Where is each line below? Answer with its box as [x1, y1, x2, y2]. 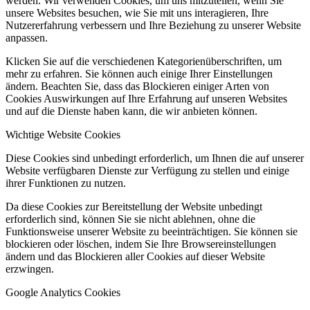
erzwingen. [6, 262, 54, 275]
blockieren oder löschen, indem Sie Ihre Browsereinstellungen [6, 237, 276, 250]
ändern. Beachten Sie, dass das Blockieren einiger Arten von [6, 80, 269, 92]
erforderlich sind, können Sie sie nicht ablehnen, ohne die [6, 212, 255, 225]
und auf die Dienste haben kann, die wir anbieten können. [6, 104, 257, 117]
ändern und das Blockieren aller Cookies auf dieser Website [6, 250, 265, 262]
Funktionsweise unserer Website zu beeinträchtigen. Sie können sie [6, 225, 298, 237]
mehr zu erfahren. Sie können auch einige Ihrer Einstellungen [6, 67, 273, 80]
